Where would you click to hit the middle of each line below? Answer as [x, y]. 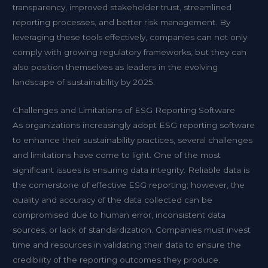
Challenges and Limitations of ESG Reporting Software [124, 110]
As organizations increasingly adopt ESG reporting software [134, 125]
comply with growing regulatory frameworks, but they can [130, 52]
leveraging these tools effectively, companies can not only [130, 37]
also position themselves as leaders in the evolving [115, 67]
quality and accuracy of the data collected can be [113, 200]
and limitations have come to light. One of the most [117, 155]
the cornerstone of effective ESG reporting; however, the [129, 185]
